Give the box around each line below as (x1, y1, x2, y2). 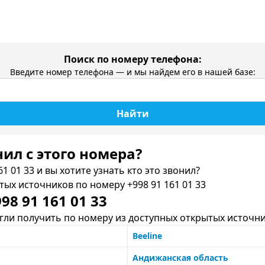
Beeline (132, 230, 162, 241)
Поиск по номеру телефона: (63, 53, 202, 66)
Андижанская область (132, 252, 228, 263)
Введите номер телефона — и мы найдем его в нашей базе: (9, 66, 256, 77)
